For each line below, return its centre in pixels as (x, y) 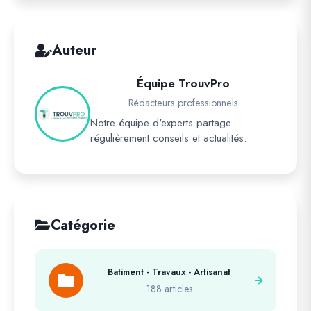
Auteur (74, 50)
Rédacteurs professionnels (183, 103)
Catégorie (83, 225)
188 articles (169, 289)
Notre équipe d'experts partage (161, 123)
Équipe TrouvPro (183, 83)
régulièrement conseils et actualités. (168, 138)
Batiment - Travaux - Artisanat (169, 272)
